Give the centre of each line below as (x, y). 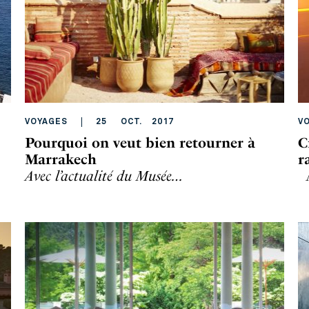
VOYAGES (46, 122)
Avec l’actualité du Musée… (104, 176)
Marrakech (61, 159)
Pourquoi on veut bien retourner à (140, 143)
